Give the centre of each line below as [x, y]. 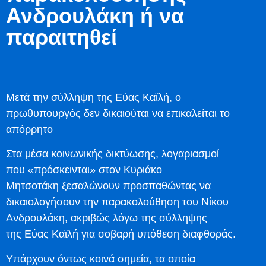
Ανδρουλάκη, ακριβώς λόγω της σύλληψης [107, 218]
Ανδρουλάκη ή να [95, 16]
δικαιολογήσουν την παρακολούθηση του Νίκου [117, 202]
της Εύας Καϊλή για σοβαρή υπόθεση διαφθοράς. [121, 234]
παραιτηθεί [61, 37]
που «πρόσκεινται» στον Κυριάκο [84, 170]
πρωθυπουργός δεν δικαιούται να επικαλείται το [118, 113]
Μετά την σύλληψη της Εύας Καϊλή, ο [94, 97]
